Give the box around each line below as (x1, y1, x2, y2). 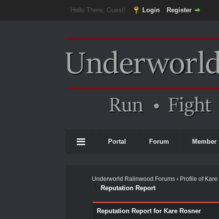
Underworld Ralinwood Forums (92, 175, 175, 182)
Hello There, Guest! (70, 6, 128, 14)
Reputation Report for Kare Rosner (96, 207, 201, 215)
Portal (108, 138, 127, 145)
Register (167, 6, 192, 14)
